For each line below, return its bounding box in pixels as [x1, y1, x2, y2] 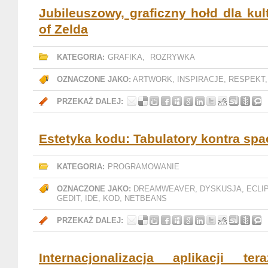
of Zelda [39, 22, 88, 36]
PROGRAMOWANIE [108, 162, 179, 171]
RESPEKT [229, 75, 265, 84]
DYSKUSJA [200, 184, 242, 193]
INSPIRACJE [177, 75, 224, 84]
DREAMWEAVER [133, 184, 195, 193]
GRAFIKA [108, 53, 142, 62]
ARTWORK [133, 75, 172, 84]
